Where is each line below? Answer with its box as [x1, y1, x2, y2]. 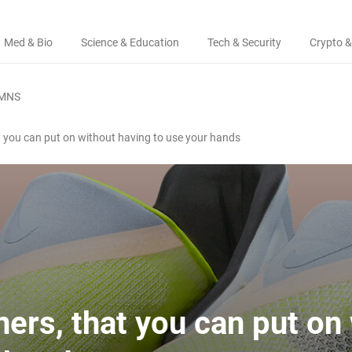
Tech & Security [207, 36, 281, 49]
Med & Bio [4, 36, 53, 49]
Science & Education [81, 36, 179, 49]
